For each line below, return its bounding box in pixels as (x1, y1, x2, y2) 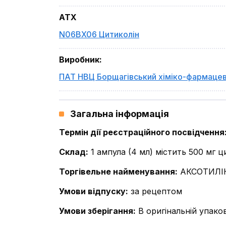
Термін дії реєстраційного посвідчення (59, 127, 224, 137)
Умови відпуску (59, 186, 126, 196)
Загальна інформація (70, 108, 169, 119)
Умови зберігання (59, 206, 133, 216)
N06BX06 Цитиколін (59, 29, 139, 39)
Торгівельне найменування (59, 166, 175, 177)
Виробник (59, 54, 99, 65)
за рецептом (131, 186, 182, 196)
